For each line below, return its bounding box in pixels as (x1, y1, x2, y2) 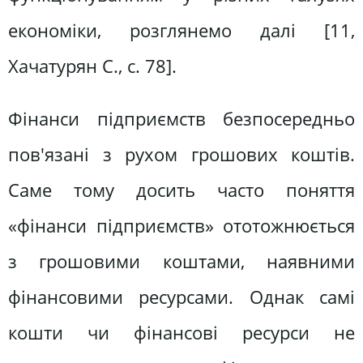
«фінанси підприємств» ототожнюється (8, 213, 355, 239)
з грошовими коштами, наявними (8, 249, 355, 275)
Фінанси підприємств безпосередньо (8, 106, 355, 132)
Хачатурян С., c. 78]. (8, 53, 177, 79)
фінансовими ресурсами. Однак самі (8, 284, 355, 310)
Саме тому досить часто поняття (8, 177, 355, 203)
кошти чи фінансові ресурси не (8, 320, 355, 346)
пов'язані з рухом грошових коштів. (8, 142, 355, 168)
